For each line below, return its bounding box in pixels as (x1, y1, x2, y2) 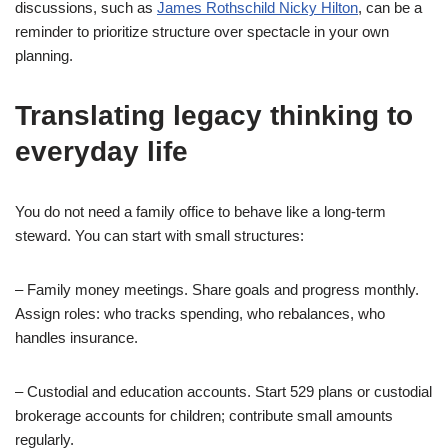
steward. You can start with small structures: (15, 227, 304, 244)
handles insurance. (15, 329, 138, 346)
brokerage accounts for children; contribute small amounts (15, 407, 393, 424)
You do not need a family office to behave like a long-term (15, 203, 386, 220)
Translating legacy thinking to (15, 100, 413, 131)
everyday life (15, 136, 188, 167)
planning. (15, 47, 73, 64)
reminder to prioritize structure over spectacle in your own (15, 23, 389, 40)
